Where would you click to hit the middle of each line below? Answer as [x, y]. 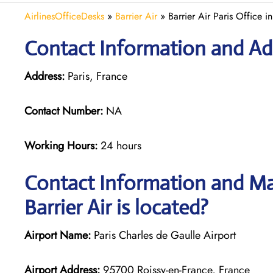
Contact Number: [64, 111]
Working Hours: [62, 145]
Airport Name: [58, 235]
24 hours [121, 145]
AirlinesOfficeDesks [64, 16]
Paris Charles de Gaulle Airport [163, 235]
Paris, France [96, 76]
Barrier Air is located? [116, 207]
